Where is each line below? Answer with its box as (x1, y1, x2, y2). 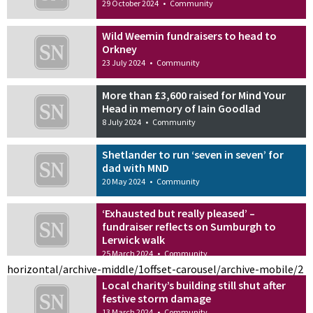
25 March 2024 (102, 248, 154, 259)
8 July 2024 (102, 116, 142, 127)
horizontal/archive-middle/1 (7, 262, 144, 277)
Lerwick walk (102, 233, 166, 247)
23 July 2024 (102, 57, 146, 68)
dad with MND (102, 160, 170, 175)
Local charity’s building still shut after (102, 278, 286, 293)
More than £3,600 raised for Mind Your (102, 87, 286, 102)
